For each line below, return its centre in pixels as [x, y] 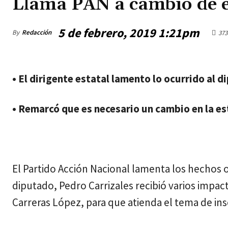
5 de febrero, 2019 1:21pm [129, 33]
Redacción [37, 33]
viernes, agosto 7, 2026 [48, 67]
